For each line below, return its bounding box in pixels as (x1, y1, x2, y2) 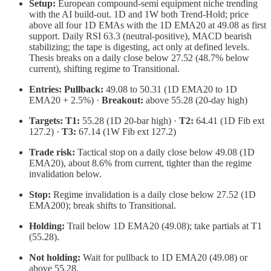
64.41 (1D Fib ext (194, 116, 264, 126)
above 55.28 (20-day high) (143, 95, 247, 106)
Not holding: (29, 252, 80, 263)
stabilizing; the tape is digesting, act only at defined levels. (29, 42, 249, 53)
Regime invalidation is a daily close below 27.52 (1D (51, 189, 256, 200)
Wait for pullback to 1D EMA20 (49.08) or (80, 252, 247, 263)
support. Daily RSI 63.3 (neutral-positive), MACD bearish (29, 31, 252, 42)
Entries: (29, 84, 62, 95)
